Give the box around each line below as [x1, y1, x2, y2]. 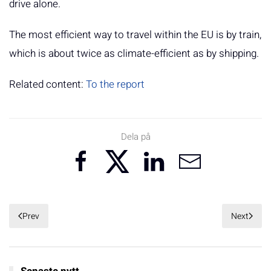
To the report [86, 77, 145, 93]
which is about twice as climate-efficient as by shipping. [9, 46, 259, 62]
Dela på [120, 130, 151, 144]
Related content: [9, 77, 86, 93]
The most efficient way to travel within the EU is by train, [9, 27, 261, 43]
